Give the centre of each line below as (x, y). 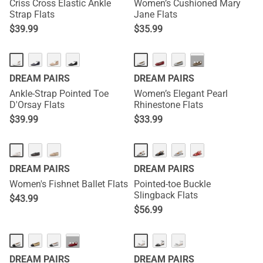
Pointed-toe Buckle (172, 184)
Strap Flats (32, 14)
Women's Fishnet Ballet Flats (69, 184)
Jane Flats (156, 14)
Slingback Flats (166, 195)
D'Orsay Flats (37, 105)
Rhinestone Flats (168, 105)
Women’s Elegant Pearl (181, 94)
